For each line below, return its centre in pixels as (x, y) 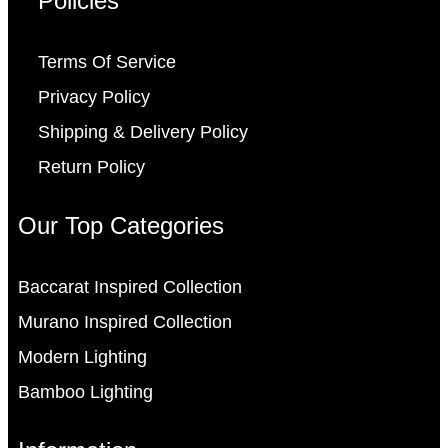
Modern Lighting (82, 357)
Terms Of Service (107, 62)
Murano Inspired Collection (125, 322)
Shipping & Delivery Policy (143, 132)
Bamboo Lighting (85, 392)
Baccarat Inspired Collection (130, 287)
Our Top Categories (121, 226)
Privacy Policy (94, 97)
